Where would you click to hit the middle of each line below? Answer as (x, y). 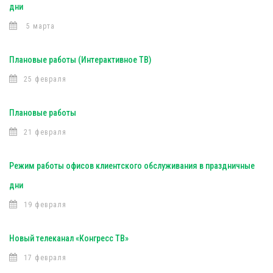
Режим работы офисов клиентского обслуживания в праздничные (132, 166)
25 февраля (45, 79)
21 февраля (45, 132)
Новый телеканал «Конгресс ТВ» (69, 238)
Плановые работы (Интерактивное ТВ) (80, 60)
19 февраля (45, 205)
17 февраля (45, 258)
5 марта (39, 26)
